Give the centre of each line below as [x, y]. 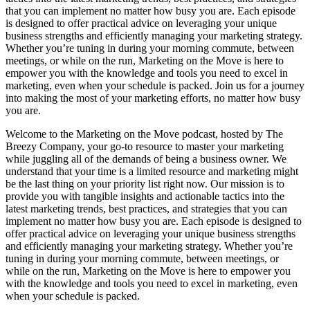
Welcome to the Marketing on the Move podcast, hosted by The [144, 134]
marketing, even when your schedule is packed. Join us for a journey [155, 86]
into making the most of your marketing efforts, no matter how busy [153, 98]
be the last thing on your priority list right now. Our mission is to [145, 184]
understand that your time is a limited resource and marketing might [152, 172]
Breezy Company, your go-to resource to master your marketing [145, 147]
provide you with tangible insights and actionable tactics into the [145, 197]
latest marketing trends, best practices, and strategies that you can [146, 209]
